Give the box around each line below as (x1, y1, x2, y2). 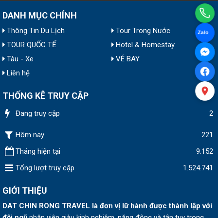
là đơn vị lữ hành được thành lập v (92, 201, 206, 210)
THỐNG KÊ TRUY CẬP (2, 91, 89, 101)
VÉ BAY (116, 54, 140, 63)
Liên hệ (7, 69, 30, 77)
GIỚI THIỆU (2, 185, 47, 196)
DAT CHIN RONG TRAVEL (2, 201, 92, 210)
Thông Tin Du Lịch (7, 26, 65, 35)
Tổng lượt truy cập (16, 163, 74, 172)
